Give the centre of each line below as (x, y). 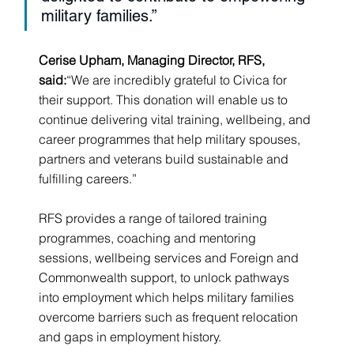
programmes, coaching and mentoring (149, 237)
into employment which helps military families (168, 297)
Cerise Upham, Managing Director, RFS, (154, 60)
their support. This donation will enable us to (165, 99)
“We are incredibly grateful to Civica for (179, 79)
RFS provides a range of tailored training (155, 218)
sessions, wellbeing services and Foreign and (171, 257)
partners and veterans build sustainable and (166, 158)
